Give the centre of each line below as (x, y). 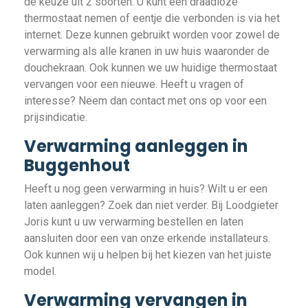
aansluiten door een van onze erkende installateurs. (147, 238)
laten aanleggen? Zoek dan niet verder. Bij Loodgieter (151, 205)
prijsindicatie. (56, 117)
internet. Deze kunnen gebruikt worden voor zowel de (152, 35)
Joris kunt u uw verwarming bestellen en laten (134, 222)
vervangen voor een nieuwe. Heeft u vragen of (134, 84)
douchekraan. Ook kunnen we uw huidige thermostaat (151, 68)
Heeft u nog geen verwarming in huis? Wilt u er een (146, 189)
